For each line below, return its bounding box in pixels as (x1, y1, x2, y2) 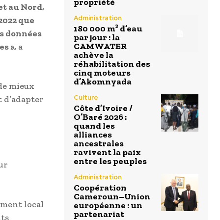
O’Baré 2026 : (74, 111, 127, 123)
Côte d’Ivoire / (74, 103, 133, 114)
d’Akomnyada (74, 76, 132, 87)
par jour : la (74, 32, 120, 43)
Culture (74, 93, 98, 102)
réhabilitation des (74, 58, 150, 70)
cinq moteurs (74, 67, 131, 79)
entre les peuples (74, 156, 147, 167)
